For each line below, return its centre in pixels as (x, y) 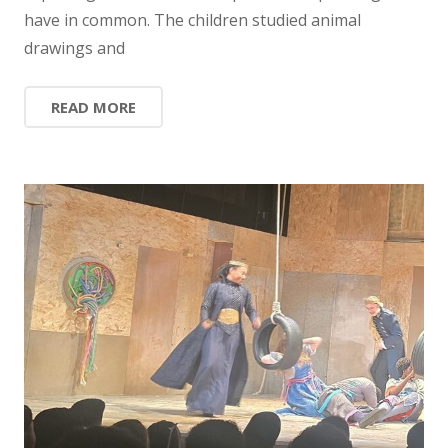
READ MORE (93, 106)
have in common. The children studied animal (192, 19)
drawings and (74, 47)
